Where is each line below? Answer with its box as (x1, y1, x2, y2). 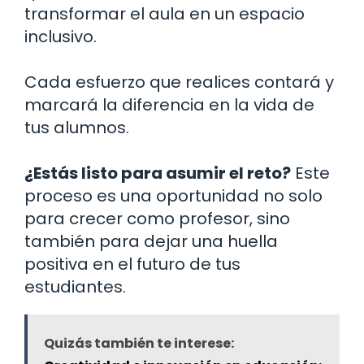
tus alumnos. (24, 115, 129, 139)
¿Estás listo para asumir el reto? (24, 161, 291, 184)
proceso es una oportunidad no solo (24, 184, 323, 207)
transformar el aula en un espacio (24, 2, 305, 25)
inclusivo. (24, 24, 97, 48)
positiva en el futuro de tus (24, 252, 240, 275)
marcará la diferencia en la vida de (24, 93, 314, 116)
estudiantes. (24, 275, 126, 298)
